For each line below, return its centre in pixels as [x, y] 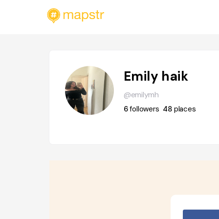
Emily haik [156, 76]
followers [144, 109]
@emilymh [141, 95]
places [185, 109]
